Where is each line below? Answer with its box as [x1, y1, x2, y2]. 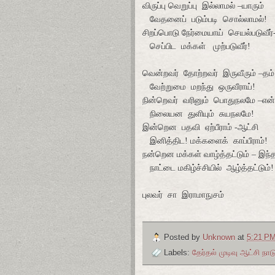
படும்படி [192, 14, 218, 25]
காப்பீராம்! [233, 136, 268, 146]
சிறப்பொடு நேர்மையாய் [142, 28, 223, 38]
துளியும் [188, 109, 214, 119]
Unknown [203, 232, 238, 242]
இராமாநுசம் [182, 190, 224, 200]
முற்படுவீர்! [213, 41, 250, 52]
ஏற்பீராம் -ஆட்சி [205, 122, 258, 133]
